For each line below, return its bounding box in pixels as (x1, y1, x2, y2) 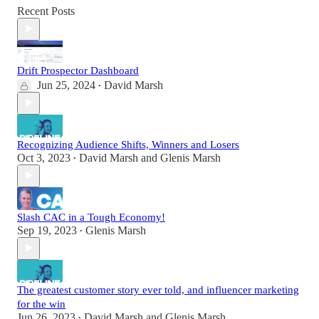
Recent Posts (17, 4, 75, 17)
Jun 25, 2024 (37, 78, 95, 91)
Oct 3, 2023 (17, 151, 70, 164)
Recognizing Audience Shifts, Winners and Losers (17, 138, 239, 150)
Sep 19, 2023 (17, 224, 77, 236)
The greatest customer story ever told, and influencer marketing (17, 283, 299, 296)
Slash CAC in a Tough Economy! (17, 211, 165, 223)
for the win (17, 298, 66, 310)
